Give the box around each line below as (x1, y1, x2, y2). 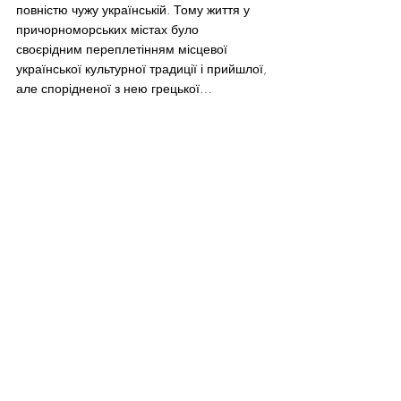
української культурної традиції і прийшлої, (16, 60, 270, 78)
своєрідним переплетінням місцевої (16, 40, 231, 58)
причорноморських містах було (16, 21, 202, 38)
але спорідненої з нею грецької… (16, 80, 212, 98)
